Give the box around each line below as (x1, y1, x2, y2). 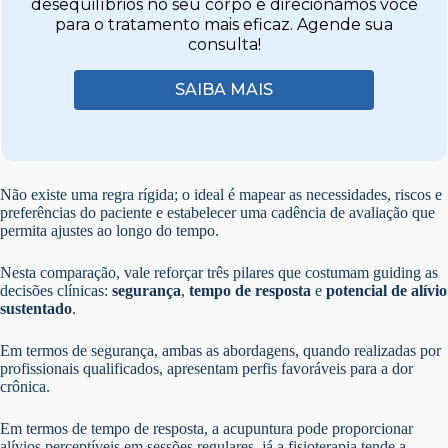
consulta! (187, 34, 261, 54)
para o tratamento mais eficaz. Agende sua (55, 14, 393, 34)
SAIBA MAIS (175, 79, 273, 99)
